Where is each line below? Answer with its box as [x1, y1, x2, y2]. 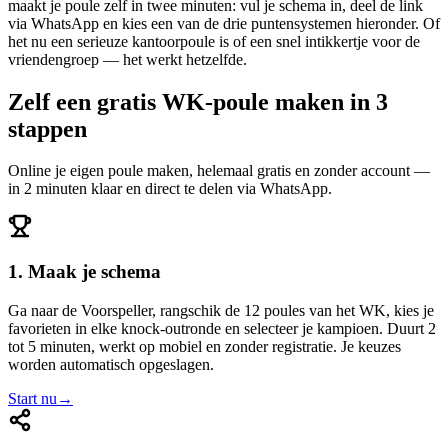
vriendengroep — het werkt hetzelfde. [8, 50, 247, 68]
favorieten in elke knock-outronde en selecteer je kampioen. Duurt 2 [8, 319, 436, 337]
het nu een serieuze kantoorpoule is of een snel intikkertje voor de [8, 32, 420, 50]
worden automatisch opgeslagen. [8, 355, 214, 373]
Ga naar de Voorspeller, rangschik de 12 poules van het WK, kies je [8, 301, 434, 319]
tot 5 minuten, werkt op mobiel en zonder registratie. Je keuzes [8, 337, 401, 355]
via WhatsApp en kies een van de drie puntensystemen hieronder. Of [8, 14, 440, 32]
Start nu [8, 389, 57, 407]
